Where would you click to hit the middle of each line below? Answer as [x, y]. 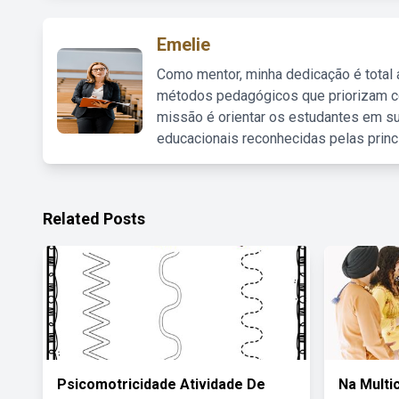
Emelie [183, 45]
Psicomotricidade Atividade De [161, 384]
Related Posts [94, 219]
